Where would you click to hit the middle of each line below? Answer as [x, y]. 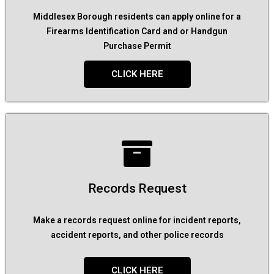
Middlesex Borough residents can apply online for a [137, 17]
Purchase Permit [137, 46]
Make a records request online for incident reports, [137, 220]
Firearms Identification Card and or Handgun [137, 31]
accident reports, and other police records [137, 235]
